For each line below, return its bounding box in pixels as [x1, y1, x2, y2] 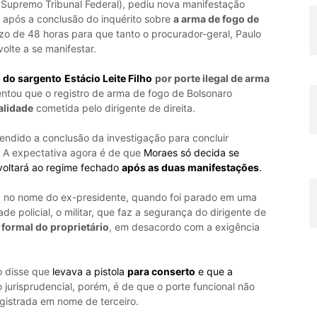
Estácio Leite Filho [64, 72, 152, 85]
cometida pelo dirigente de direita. [33, 102, 195, 115]
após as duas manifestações [121, 161, 259, 174]
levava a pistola [52, 265, 127, 278]
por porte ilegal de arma [154, 72, 270, 85]
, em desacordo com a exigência [108, 221, 260, 234]
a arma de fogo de [173, 13, 259, 25]
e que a [195, 265, 233, 278]
